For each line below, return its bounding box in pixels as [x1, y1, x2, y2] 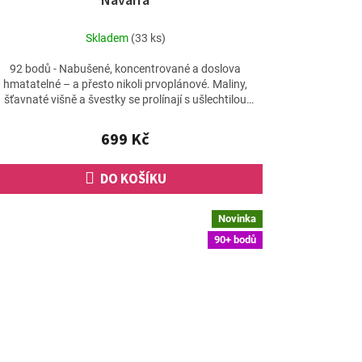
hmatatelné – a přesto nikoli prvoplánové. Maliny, [3, 78, 248, 91]
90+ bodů [213, 233, 256, 246]
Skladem [85, 31, 131, 44]
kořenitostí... [94, 108, 158, 122]
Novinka [217, 213, 256, 225]
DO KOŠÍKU [99, 170, 166, 190]
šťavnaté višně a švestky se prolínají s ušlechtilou [4, 93, 247, 107]
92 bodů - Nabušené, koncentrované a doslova [10, 62, 242, 76]
